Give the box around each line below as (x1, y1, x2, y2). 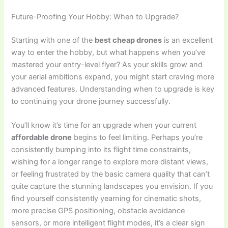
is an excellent (162, 35, 213, 45)
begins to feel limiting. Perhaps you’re (72, 133, 203, 142)
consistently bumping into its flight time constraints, (11, 145, 191, 155)
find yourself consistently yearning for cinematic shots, (11, 194, 202, 204)
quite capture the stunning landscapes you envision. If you (11, 182, 213, 191)
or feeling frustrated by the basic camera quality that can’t (11, 169, 210, 179)
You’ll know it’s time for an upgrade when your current (11, 121, 197, 130)
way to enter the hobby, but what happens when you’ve (11, 47, 206, 57)
